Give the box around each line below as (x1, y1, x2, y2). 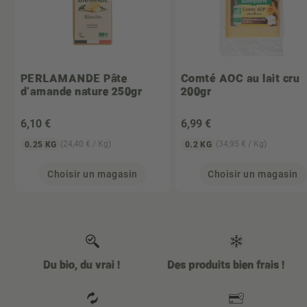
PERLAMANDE (21, 71, 101, 86)
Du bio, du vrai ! (43, 257, 120, 272)
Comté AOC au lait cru (181, 71, 300, 86)
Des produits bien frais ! (167, 257, 284, 272)
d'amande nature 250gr (21, 84, 143, 99)
